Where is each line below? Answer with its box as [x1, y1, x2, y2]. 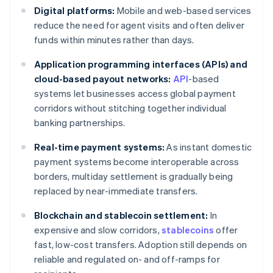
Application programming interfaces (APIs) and [34, 58, 248, 71]
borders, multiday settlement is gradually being [34, 170, 233, 183]
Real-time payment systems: [34, 141, 165, 154]
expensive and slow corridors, [34, 224, 161, 236]
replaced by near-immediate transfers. [34, 185, 198, 197]
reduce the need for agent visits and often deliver [34, 19, 245, 32]
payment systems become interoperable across [34, 155, 239, 168]
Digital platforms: [34, 4, 115, 17]
